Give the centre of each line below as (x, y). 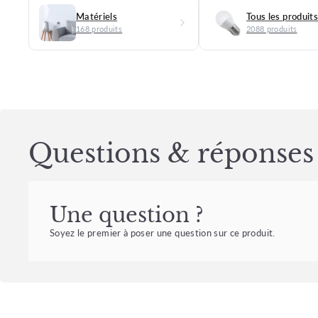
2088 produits (272, 28)
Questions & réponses (171, 153)
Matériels (97, 16)
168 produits (99, 28)
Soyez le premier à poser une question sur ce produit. (163, 233)
